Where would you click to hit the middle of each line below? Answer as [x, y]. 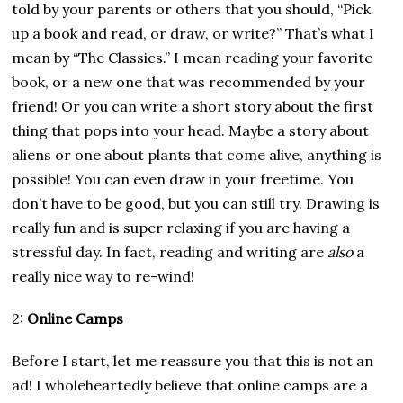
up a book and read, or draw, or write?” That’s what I [193, 33]
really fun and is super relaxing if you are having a [181, 227]
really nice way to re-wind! [105, 276]
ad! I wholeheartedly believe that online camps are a [190, 385]
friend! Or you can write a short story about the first [193, 106]
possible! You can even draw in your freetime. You [183, 179]
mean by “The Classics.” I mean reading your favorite [193, 57]
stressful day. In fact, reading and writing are [170, 251]
